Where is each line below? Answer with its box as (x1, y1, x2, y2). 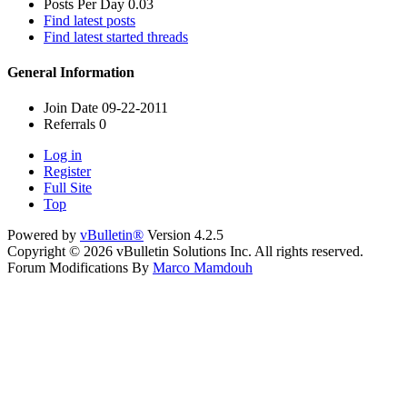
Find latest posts (44, 12, 135, 28)
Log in (44, 147, 82, 164)
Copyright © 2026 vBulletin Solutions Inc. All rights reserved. (7, 243, 363, 260)
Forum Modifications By (7, 260, 153, 276)
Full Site (44, 180, 92, 196)
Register (44, 164, 91, 180)
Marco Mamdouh (153, 260, 253, 276)
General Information (7, 65, 134, 81)
